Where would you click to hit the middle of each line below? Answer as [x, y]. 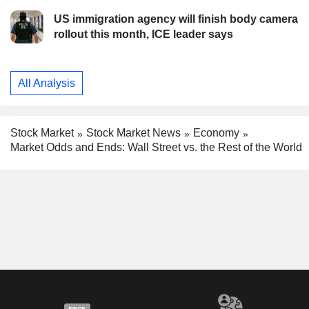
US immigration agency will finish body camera [176, 19]
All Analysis [47, 83]
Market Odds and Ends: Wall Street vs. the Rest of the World [156, 147]
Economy [216, 133]
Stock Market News [133, 133]
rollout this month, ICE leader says [143, 34]
